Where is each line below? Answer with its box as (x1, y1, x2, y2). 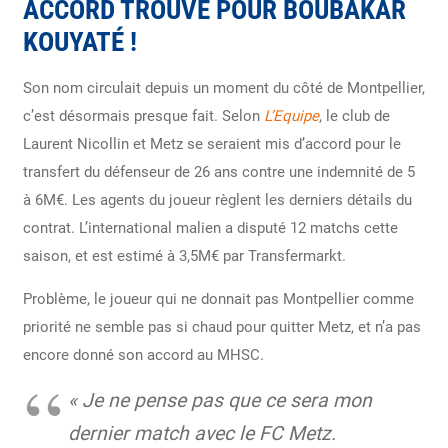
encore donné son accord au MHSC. (22, 345, 264, 364)
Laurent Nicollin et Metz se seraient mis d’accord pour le (22, 134, 401, 153)
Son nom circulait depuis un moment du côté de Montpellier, (22, 78, 425, 97)
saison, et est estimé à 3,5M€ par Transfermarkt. (22, 246, 346, 265)
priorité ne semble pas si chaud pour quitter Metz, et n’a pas (22, 317, 421, 336)
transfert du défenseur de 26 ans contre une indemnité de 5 (22, 162, 415, 181)
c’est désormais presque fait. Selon (22, 106, 264, 125)
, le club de (318, 106, 390, 125)
